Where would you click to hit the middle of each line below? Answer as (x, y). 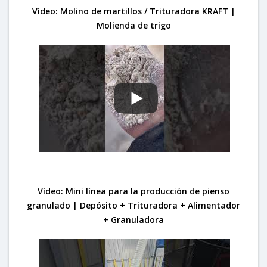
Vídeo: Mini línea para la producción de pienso (133, 191)
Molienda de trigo (133, 25)
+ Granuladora (133, 219)
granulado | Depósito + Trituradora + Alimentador (133, 205)
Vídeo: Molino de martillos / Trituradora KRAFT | (133, 11)
